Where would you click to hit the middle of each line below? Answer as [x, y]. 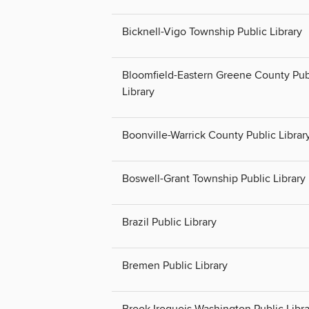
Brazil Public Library [169, 222]
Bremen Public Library [175, 266]
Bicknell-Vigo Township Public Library [212, 31]
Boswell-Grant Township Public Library [214, 179]
